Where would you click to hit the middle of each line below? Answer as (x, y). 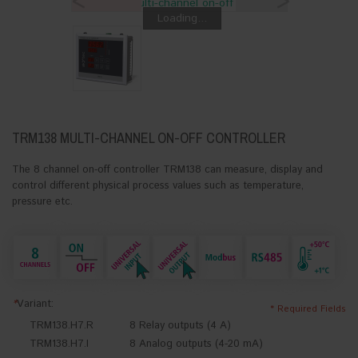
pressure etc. (42, 202)
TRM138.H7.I (59, 344)
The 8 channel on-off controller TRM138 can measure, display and (167, 170)
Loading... (182, 18)
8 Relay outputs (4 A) (180, 326)
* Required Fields (308, 309)
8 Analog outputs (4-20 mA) (196, 344)
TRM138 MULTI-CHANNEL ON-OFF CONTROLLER (149, 138)
